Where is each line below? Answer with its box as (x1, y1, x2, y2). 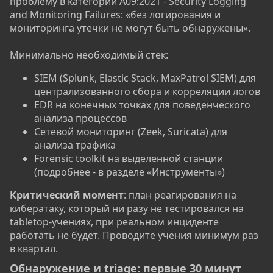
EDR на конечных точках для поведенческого (34, 98, 250, 112)
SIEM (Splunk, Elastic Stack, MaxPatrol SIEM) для (34, 71, 256, 85)
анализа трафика (34, 138, 116, 152)
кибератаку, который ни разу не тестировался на (10, 202, 244, 216)
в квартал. (10, 242, 58, 256)
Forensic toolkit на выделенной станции (34, 152, 223, 166)
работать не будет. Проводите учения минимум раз (10, 229, 258, 243)
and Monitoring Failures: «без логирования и (10, 8, 221, 22)
